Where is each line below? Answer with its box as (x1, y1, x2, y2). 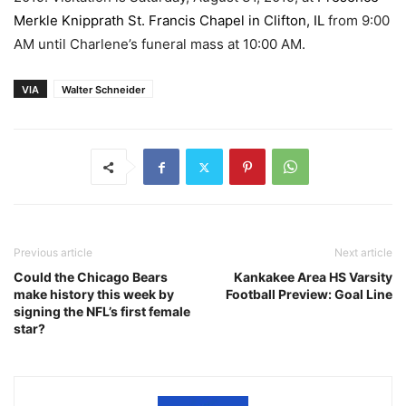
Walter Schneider (62, 83, 145, 97)
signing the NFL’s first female (14, 304, 190, 320)
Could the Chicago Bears (14, 269, 168, 285)
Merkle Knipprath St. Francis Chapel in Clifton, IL (14, 12, 328, 30)
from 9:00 (328, 12, 390, 30)
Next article (334, 246, 392, 260)
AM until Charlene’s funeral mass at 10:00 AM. (14, 35, 305, 53)
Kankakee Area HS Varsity (234, 269, 392, 285)
